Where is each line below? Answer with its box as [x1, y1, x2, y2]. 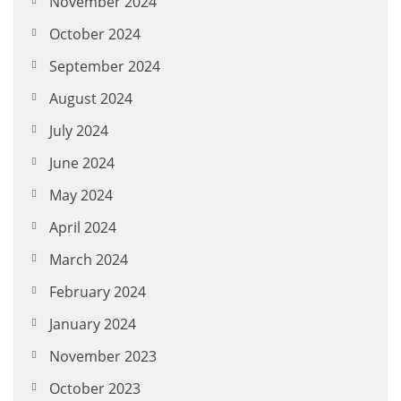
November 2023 [49, 346, 157, 367]
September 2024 [49, 56, 160, 77]
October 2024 [49, 24, 141, 45]
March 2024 [49, 250, 128, 270]
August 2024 [49, 89, 132, 109]
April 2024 [49, 218, 116, 238]
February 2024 [49, 282, 146, 303]
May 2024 [49, 185, 113, 206]
